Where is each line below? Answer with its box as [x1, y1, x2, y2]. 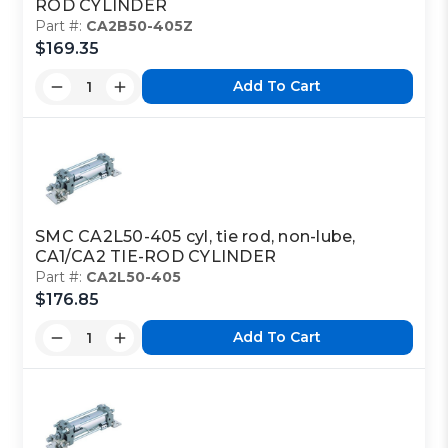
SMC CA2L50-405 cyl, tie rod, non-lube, [35, 226, 356, 246]
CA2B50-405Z [86, 16, 194, 35]
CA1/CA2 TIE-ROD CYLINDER [35, 246, 277, 266]
